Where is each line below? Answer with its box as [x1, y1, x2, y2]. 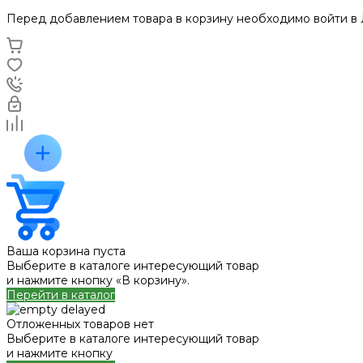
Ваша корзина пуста [6, 244, 126, 258]
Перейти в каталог [6, 288, 115, 302]
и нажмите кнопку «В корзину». [6, 273, 190, 288]
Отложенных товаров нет [6, 317, 154, 331]
